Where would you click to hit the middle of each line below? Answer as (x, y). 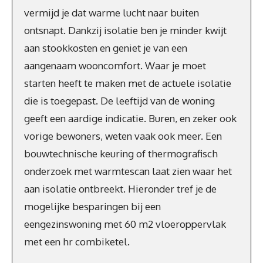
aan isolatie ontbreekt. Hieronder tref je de (120, 188)
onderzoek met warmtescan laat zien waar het (128, 171)
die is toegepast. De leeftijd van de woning (119, 100)
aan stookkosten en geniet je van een (106, 48)
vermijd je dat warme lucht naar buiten (112, 12)
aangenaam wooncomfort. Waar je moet (115, 65)
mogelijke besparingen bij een (92, 206)
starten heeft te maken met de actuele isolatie (128, 83)
